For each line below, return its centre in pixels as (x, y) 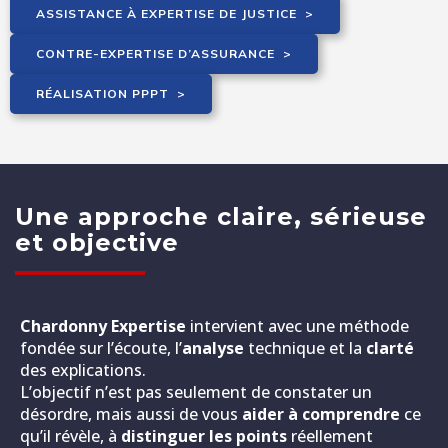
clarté (390, 347)
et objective (97, 242)
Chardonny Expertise (103, 325)
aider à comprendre (321, 413)
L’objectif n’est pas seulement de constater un (196, 391)
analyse (213, 347)
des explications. (83, 369)
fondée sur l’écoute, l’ (101, 347)
